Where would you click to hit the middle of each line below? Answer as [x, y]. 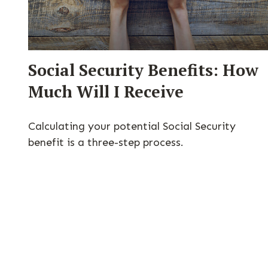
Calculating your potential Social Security [132, 127]
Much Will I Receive [106, 92]
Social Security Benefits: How [143, 70]
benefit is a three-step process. [106, 143]
